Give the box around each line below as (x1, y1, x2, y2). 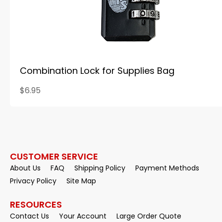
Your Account (59, 211, 107, 221)
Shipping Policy (74, 163, 125, 173)
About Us (10, 163, 41, 173)
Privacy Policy (10, 176, 56, 186)
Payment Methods (135, 163, 199, 173)
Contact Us (10, 211, 49, 221)
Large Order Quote (116, 211, 181, 221)
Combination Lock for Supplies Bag (20, 64, 174, 77)
